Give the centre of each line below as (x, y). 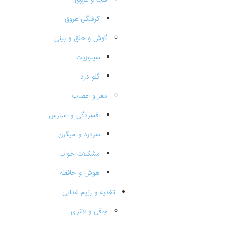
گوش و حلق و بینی (81, 38)
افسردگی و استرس (74, 115)
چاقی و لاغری (89, 212)
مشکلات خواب (80, 154)
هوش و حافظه (80, 173)
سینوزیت (88, 58)
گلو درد (90, 77)
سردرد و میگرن (79, 135)
